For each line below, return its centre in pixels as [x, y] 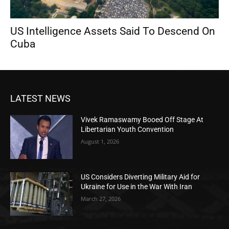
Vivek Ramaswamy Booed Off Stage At [142, 120]
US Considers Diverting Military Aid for [141, 177]
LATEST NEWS [40, 99]
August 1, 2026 [100, 142]
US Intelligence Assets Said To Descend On [113, 31]
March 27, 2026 [101, 198]
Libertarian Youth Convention [128, 130]
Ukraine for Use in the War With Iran [137, 186]
